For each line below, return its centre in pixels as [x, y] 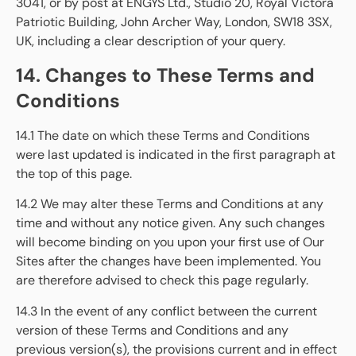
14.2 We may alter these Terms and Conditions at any [170, 204]
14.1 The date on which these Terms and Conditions [163, 135]
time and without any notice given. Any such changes [170, 223]
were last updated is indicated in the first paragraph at [176, 154]
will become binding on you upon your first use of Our [170, 242]
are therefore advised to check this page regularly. [162, 281]
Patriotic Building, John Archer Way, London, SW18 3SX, [174, 22]
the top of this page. [74, 173]
